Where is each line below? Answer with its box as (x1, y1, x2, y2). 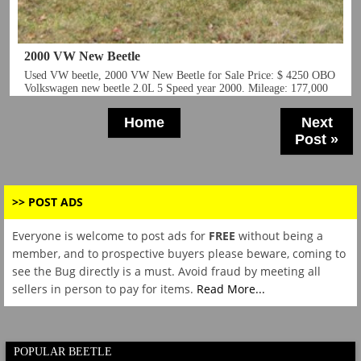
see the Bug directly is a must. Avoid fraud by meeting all (12, 263, 321, 280)
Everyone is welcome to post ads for (12, 228, 209, 244)
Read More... (197, 281, 265, 297)
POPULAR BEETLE (14, 346, 112, 359)
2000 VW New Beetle (24, 49, 140, 64)
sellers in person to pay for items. (12, 281, 197, 297)
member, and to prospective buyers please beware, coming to (12, 246, 346, 262)
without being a (235, 228, 323, 244)
